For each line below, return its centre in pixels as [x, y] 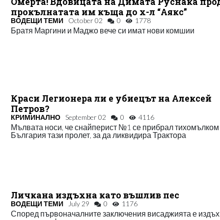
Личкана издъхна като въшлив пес [95, 195]
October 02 [86, 21]
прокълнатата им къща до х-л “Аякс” [99, 12]
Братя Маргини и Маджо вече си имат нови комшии [103, 30]
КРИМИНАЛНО [36, 117]
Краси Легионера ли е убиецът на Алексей [111, 99]
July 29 [79, 204]
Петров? [30, 109]
